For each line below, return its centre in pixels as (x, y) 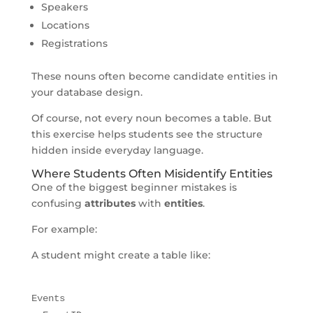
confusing (58, 203)
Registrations (74, 43)
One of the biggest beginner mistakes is (134, 187)
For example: (64, 229)
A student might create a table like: (121, 255)
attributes (110, 203)
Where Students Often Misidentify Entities (152, 173)
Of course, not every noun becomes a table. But (151, 118)
